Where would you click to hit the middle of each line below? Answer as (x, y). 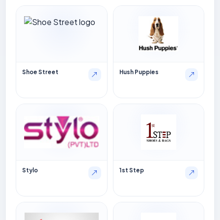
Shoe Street (40, 72)
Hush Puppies (139, 72)
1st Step (131, 170)
